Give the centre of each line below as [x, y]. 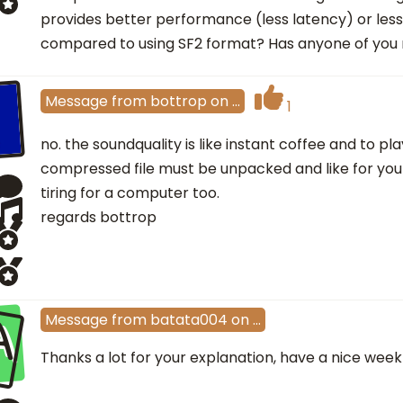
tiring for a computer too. [130, 193]
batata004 [189, 320]
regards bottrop [99, 218]
